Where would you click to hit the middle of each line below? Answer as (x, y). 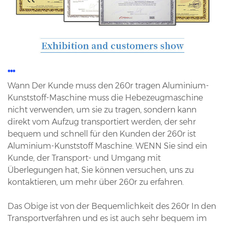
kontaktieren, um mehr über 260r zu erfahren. (96, 182)
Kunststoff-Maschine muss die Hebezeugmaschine (105, 97)
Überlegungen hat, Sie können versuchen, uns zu (101, 170)
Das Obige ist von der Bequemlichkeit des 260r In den (112, 206)
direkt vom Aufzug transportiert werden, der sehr (102, 122)
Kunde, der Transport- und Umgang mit (84, 158)
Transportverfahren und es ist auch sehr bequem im (107, 218)
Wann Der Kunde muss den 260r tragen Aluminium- (108, 85)
